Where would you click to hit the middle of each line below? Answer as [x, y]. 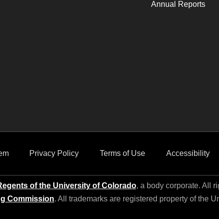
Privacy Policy [54, 153]
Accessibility [188, 153]
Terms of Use [122, 153]
